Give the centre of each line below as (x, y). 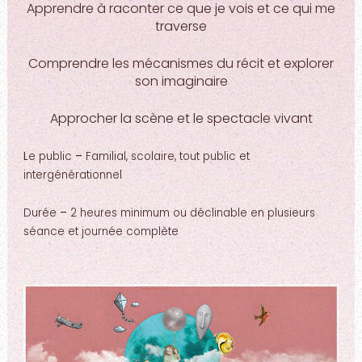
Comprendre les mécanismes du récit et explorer (181, 63)
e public (50, 156)
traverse (181, 26)
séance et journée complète (101, 231)
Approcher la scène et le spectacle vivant (181, 118)
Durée (40, 213)
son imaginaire (181, 81)
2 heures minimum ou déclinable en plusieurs (191, 213)
